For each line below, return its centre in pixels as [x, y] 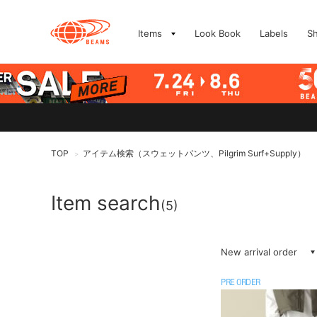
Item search [106, 203]
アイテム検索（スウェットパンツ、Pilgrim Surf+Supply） [194, 153]
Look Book [218, 33]
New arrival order [259, 252]
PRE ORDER [241, 283]
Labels [274, 33]
